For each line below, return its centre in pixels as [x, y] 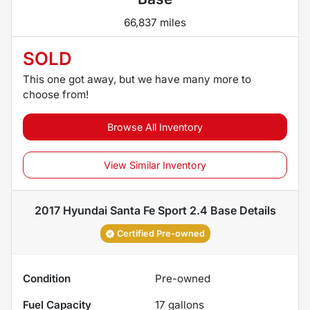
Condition [47, 278]
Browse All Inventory [155, 127]
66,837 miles [155, 22]
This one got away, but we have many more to [137, 79]
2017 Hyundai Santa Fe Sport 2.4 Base [135, 210]
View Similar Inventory [155, 165]
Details [256, 210]
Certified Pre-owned [161, 233]
